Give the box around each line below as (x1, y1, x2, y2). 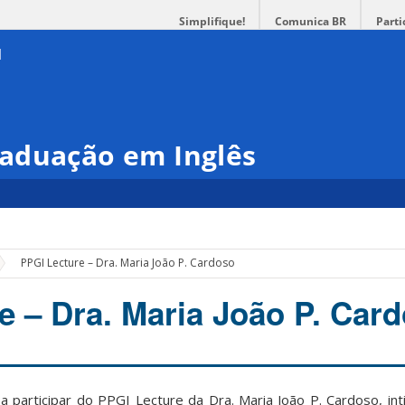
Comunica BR (275, 14, 346, 29)
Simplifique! (179, 14, 245, 29)
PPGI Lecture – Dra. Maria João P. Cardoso (21, 255, 236, 271)
